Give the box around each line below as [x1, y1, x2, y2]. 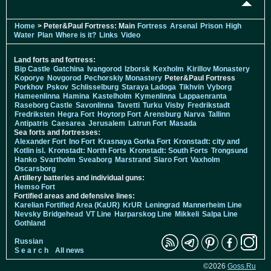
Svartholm [40, 155, 76, 165]
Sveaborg [79, 155, 112, 165]
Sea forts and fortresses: [14, 128, 100, 137]
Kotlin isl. [14, 146, 45, 155]
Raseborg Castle [15, 101, 73, 110]
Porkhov [15, 83, 44, 92]
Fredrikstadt [188, 101, 230, 110]
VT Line [86, 210, 111, 219]
